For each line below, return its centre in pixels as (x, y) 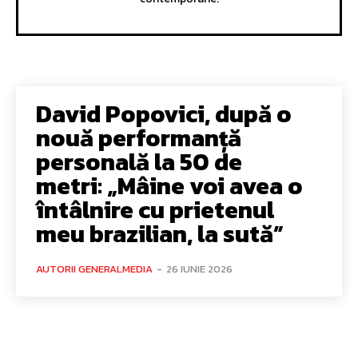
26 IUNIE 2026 (199, 268)
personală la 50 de (139, 161)
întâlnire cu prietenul (155, 209)
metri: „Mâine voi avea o (169, 185)
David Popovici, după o (164, 113)
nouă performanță (139, 137)
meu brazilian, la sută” (160, 233)
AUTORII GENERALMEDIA (94, 268)
